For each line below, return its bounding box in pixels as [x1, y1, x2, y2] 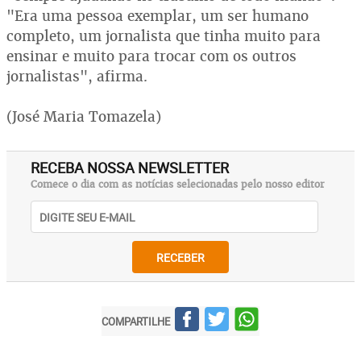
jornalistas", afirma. [6, 67, 147, 85]
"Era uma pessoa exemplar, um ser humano [6, 6, 309, 25]
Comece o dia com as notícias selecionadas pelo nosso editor [31, 178, 325, 191]
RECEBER [156, 249, 205, 265]
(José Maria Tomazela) [6, 107, 161, 126]
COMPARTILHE [102, 313, 170, 329]
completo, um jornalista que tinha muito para [6, 27, 321, 45]
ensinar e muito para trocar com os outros [6, 47, 297, 65]
